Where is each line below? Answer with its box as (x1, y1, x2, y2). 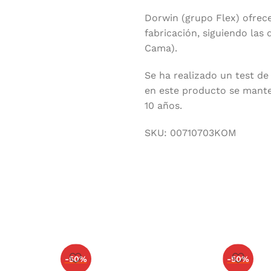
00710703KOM (170, 127, 237, 139)
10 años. (145, 100, 182, 112)
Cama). (145, 42, 177, 54)
